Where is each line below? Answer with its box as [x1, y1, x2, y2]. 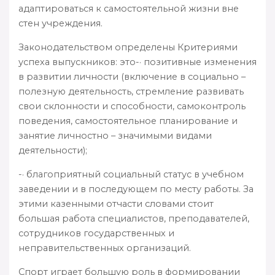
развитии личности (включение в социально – [26, 71, 246, 82]
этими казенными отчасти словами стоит [18, 198, 214, 209]
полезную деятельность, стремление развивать [18, 85, 244, 97]
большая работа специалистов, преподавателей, [18, 212, 249, 224]
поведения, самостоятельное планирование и [18, 115, 238, 126]
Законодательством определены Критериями [18, 41, 238, 53]
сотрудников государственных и [18, 227, 174, 239]
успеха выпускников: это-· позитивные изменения [18, 56, 257, 68]
